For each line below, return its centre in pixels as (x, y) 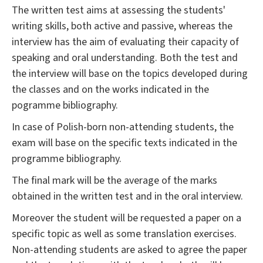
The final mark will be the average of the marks (114, 181)
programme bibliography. (67, 159)
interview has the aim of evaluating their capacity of (125, 42)
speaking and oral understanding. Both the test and (125, 58)
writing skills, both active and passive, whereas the (122, 26)
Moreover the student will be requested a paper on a (127, 218)
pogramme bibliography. (65, 106)
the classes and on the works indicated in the (110, 90)
